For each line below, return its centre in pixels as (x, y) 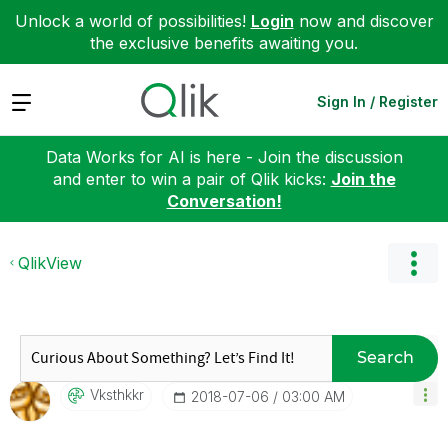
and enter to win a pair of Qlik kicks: (191, 178)
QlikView (50, 262)
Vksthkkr (117, 394)
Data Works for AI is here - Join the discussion (224, 156)
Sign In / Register (377, 101)
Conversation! (224, 200)
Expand (38, 100)
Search (385, 357)
